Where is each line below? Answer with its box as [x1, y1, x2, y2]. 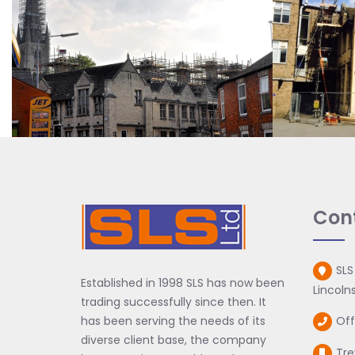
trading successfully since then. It [81, 294, 266, 311]
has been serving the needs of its [81, 313, 265, 330]
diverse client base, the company [81, 332, 266, 349]
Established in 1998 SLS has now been [81, 275, 284, 292]
